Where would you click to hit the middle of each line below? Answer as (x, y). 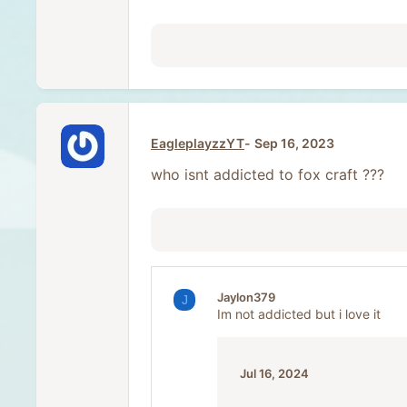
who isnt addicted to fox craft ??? (268, 175)
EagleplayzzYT (198, 144)
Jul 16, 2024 (274, 374)
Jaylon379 (246, 298)
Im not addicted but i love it (299, 314)
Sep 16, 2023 (294, 144)
